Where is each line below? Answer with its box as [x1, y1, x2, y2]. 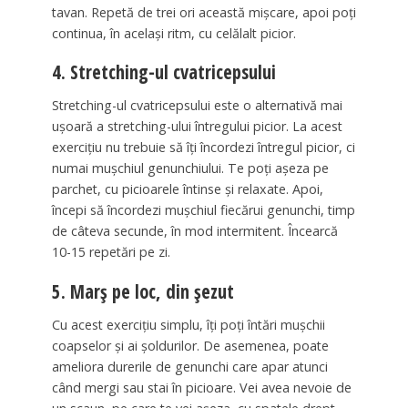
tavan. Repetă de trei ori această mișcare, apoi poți [51, 3, 356, 21]
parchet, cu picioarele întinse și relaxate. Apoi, [51, 180, 323, 199]
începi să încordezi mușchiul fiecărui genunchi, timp [51, 201, 355, 219]
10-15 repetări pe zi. [51, 243, 170, 261]
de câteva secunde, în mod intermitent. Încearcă [51, 222, 338, 240]
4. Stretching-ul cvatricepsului [51, 59, 276, 86]
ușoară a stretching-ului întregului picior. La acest [51, 117, 342, 136]
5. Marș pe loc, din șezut [51, 279, 234, 305]
